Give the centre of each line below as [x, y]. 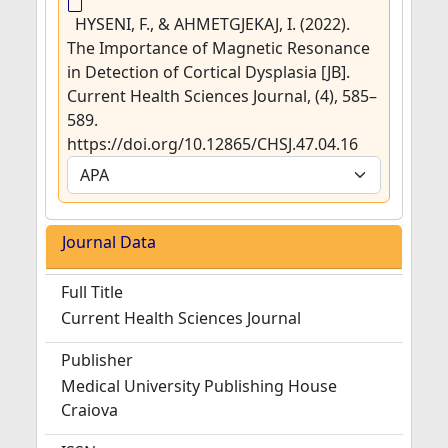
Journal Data [109, 242]
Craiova [89, 410]
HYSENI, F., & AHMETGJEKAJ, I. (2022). [212, 24]
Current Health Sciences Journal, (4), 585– [222, 96]
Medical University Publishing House [199, 386]
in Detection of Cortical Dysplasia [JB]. [208, 72]
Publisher [97, 360]
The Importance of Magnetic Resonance [218, 48]
